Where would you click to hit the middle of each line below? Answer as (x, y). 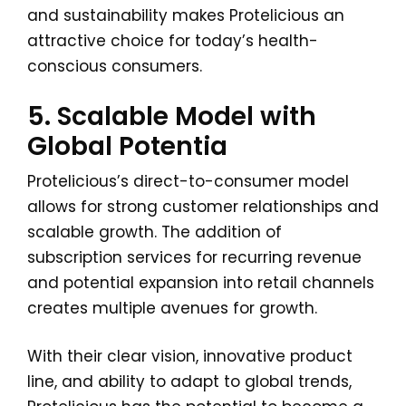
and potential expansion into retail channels (201, 283)
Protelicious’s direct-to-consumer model (188, 181)
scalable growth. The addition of (155, 232)
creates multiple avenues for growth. (172, 308)
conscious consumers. (115, 66)
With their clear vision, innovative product (190, 356)
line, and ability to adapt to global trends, (189, 382)
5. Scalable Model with (172, 116)
